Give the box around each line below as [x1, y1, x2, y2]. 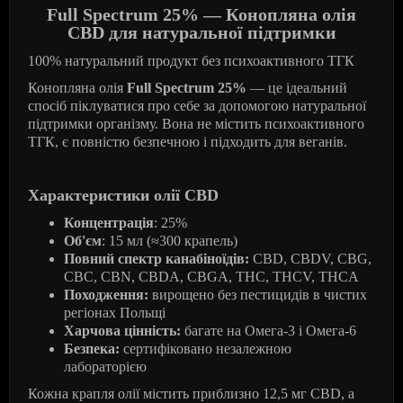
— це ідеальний [246, 80, 347, 95]
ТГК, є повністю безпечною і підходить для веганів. [28, 134, 347, 149]
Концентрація [64, 215, 154, 230]
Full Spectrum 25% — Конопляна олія [47, 4, 356, 24]
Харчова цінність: [64, 323, 181, 338]
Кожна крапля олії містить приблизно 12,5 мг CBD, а [28, 386, 354, 401]
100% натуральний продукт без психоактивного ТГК [28, 53, 354, 68]
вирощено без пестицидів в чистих [148, 287, 367, 302]
